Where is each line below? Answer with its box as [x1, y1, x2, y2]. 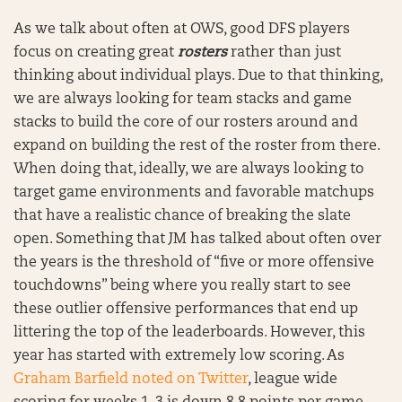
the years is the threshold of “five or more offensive [13, 256, 374, 270]
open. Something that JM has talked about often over [13, 232, 381, 247]
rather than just [227, 46, 341, 60]
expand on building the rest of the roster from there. [13, 139, 380, 153]
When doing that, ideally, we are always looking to [13, 162, 364, 177]
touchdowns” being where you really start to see [13, 279, 351, 293]
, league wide [248, 372, 337, 387]
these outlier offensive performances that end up [13, 302, 358, 317]
